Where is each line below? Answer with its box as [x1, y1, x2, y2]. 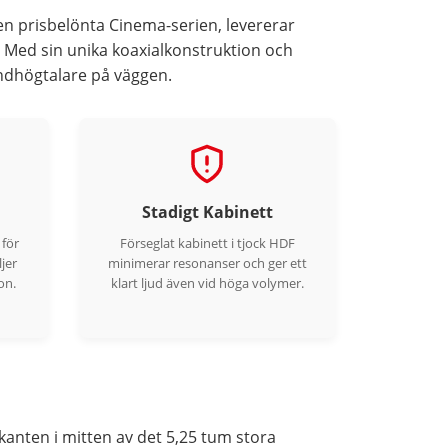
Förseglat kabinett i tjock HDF [119, 234, 295, 252]
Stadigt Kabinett [141, 201, 273, 223]
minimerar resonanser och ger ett [107, 254, 307, 272]
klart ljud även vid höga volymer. [110, 274, 304, 292]
